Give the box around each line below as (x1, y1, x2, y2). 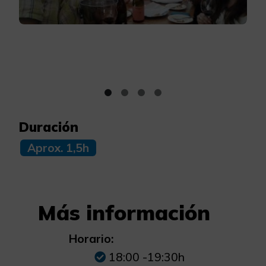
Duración (19, 118, 78, 135)
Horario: (69, 231, 113, 246)
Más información (38, 199, 210, 226)
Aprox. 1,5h (27, 140, 89, 155)
